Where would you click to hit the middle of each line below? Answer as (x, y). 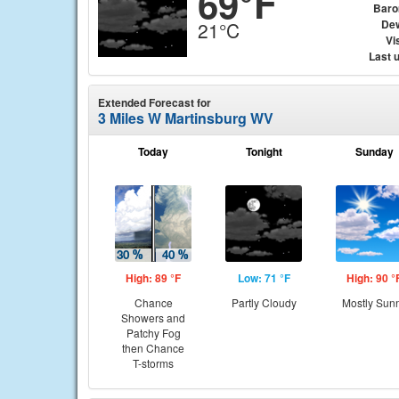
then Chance (153, 348)
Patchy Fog (153, 333)
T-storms (153, 363)
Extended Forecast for (155, 102)
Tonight (264, 151)
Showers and (153, 318)
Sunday (374, 151)
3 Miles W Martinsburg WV (186, 118)
